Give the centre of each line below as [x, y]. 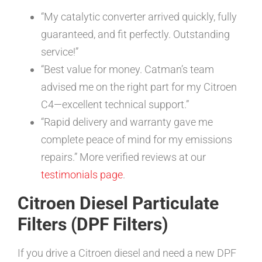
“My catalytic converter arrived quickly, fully [139, 17]
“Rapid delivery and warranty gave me [127, 122]
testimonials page [82, 175]
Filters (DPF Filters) [93, 225]
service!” [60, 52]
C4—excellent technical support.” [115, 105]
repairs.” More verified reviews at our [123, 157]
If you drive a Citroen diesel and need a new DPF [127, 253]
